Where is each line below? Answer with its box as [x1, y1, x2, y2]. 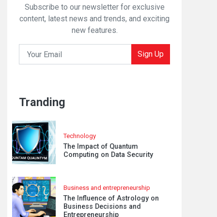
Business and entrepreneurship [63, 184, 150, 191]
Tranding [19, 95, 65, 109]
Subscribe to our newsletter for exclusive [24, 2, 165, 12]
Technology [63, 132, 96, 139]
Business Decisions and [63, 202, 141, 211]
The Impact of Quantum [63, 142, 138, 151]
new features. [71, 26, 118, 35]
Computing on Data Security [63, 150, 153, 159]
